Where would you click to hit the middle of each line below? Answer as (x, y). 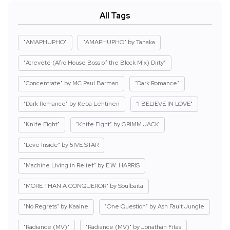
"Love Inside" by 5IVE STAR (61, 145)
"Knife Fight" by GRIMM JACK (118, 124)
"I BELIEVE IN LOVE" (164, 104)
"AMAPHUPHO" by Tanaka (119, 42)
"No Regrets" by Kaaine (56, 207)
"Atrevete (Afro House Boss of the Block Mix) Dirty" (95, 63)
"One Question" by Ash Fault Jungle (155, 207)
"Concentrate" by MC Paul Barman (71, 83)
